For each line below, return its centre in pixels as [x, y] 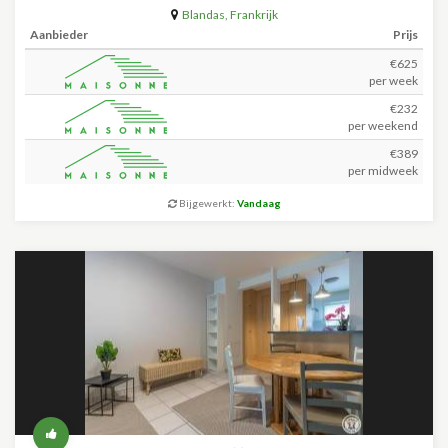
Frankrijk [253, 14]
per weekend [383, 125]
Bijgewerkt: [206, 203]
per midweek [383, 170]
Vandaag [258, 203]
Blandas [203, 14]
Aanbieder [59, 34]
